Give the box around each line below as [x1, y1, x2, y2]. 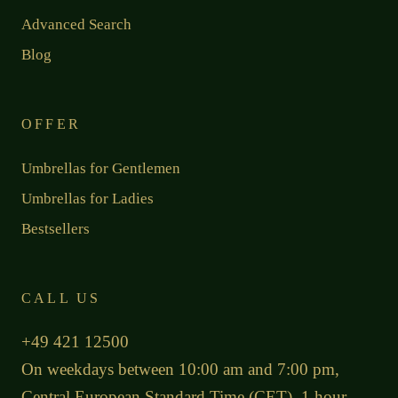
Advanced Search [21, 15, 131, 33]
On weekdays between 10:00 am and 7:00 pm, [21, 359, 339, 378]
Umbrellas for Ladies [21, 189, 154, 207]
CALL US [21, 290, 101, 306]
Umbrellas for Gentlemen [21, 159, 180, 177]
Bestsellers [21, 219, 90, 237]
